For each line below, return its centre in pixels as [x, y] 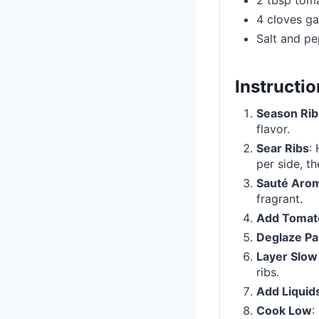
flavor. [273, 129]
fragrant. [279, 199]
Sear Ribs [283, 148]
